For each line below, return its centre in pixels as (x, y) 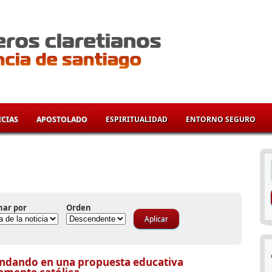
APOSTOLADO (62, 119)
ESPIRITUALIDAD (137, 119)
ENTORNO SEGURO (221, 119)
